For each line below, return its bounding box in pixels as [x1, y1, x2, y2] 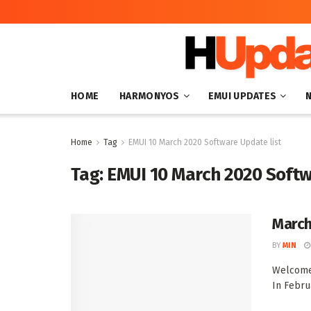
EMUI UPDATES [208, 90, 277, 102]
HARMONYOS [119, 90, 180, 102]
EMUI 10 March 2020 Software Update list [128, 137, 281, 147]
